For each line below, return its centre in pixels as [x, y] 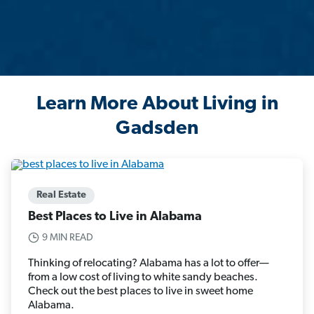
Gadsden [157, 129]
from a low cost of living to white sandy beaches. [143, 277]
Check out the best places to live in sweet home [141, 291]
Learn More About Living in [157, 105]
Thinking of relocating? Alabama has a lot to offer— [149, 263]
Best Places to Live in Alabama [115, 217]
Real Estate [61, 195]
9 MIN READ [68, 238]
